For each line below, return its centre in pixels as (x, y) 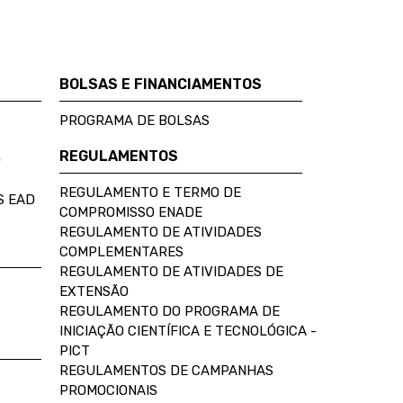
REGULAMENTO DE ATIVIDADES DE (171, 272)
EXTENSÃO (94, 291)
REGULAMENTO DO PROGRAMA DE (170, 311)
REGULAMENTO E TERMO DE (150, 193)
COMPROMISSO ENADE (131, 212)
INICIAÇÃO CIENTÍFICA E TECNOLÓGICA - (188, 331)
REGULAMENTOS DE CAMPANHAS (166, 371)
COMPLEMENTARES (121, 252)
